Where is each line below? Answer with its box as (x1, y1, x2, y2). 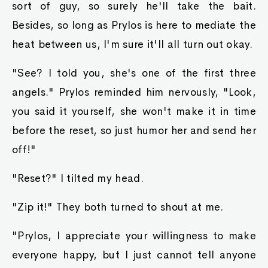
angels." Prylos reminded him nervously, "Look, (12, 86, 256, 99)
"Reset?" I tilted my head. (12, 172, 144, 185)
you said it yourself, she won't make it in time (12, 105, 256, 118)
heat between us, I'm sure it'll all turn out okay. (12, 38, 252, 51)
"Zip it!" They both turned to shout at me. (12, 200, 224, 214)
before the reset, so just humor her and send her (12, 124, 256, 137)
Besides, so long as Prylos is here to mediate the (12, 19, 256, 32)
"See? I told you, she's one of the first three (12, 66, 256, 80)
